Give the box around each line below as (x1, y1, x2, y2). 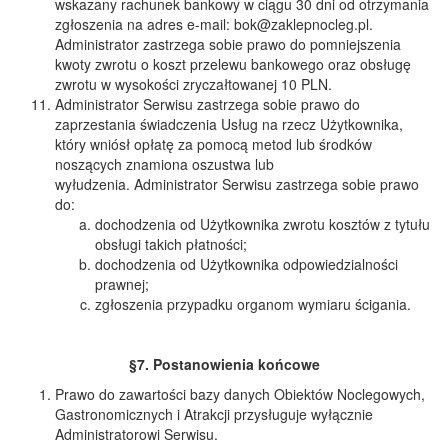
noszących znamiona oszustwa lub (55, 154, 274, 174)
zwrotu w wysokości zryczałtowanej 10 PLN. (55, 74, 332, 94)
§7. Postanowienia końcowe (128, 354, 320, 374)
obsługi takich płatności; (95, 234, 247, 254)
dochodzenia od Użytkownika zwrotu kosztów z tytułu (95, 214, 430, 234)
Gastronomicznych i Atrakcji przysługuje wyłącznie (55, 404, 373, 424)
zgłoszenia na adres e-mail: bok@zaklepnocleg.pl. (55, 14, 373, 34)
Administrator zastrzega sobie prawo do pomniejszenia (55, 34, 401, 54)
